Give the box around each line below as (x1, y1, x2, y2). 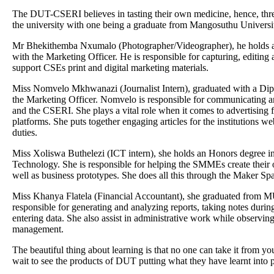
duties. (12, 127, 37, 138)
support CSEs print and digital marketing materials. (12, 62, 209, 73)
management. (12, 224, 64, 234)
